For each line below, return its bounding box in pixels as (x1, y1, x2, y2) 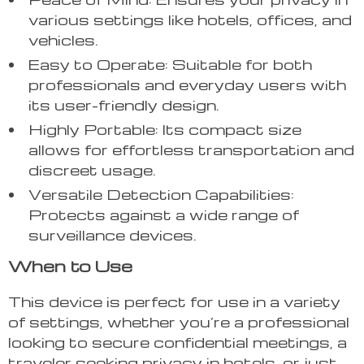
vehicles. (28, 30, 98, 50)
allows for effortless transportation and (28, 140, 354, 159)
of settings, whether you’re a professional (8, 312, 349, 331)
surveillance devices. (28, 225, 197, 245)
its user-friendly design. (28, 95, 219, 115)
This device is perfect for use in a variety (8, 292, 340, 311)
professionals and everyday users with (28, 75, 346, 94)
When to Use (8, 255, 132, 277)
